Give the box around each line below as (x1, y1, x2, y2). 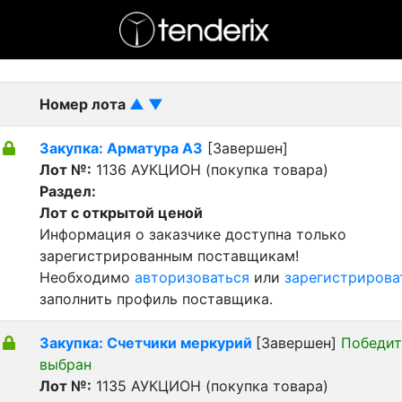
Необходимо (39, 268, 135, 286)
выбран (39, 355, 92, 373)
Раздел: (39, 182, 96, 200)
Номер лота (39, 95, 129, 113)
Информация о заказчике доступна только (39, 225, 346, 243)
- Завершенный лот (141, 39, 283, 57)
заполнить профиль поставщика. (39, 290, 273, 308)
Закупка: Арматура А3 (39, 139, 203, 157)
